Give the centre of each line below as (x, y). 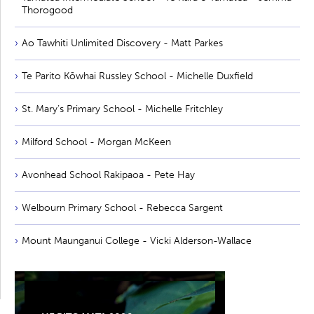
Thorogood (47, 11)
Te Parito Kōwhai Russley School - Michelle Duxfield (137, 76)
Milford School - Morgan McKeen (96, 142)
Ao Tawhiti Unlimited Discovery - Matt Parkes (122, 43)
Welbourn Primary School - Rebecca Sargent (122, 208)
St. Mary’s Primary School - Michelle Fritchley (122, 109)
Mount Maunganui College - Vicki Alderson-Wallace (137, 241)
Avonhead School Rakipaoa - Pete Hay (108, 175)
